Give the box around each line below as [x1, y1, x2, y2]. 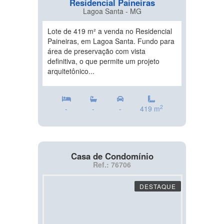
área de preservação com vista [47, 46, 145, 56]
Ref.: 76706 [93, 159, 131, 169]
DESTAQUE [139, 182, 176, 190]
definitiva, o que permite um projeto [47, 56, 159, 66]
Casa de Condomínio [70, 150, 153, 162]
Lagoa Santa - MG [82, 6, 141, 16]
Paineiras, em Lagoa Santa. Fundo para [47, 36, 174, 46]
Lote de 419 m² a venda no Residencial [47, 26, 172, 36]
